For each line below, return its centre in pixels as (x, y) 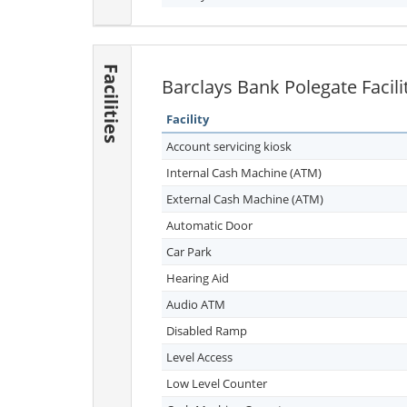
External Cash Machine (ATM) (245, 199)
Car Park (189, 252)
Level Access (199, 357)
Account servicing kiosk (229, 146)
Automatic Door (209, 225)
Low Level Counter (217, 383)
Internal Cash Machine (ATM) (244, 173)
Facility (188, 119)
